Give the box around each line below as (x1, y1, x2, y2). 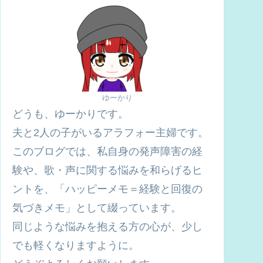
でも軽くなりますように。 (12, 240, 139, 251)
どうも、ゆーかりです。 (12, 108, 129, 120)
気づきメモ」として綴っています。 (12, 202, 181, 214)
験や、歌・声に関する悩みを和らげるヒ (12, 164, 203, 176)
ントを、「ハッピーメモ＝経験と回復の (12, 183, 203, 195)
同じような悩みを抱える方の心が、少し (12, 221, 203, 232)
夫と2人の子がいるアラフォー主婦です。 (12, 127, 208, 139)
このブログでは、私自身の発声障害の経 (12, 146, 203, 157)
